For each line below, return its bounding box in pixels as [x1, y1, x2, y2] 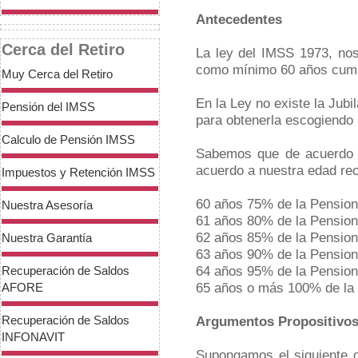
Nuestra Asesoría [2, 198, 93, 212]
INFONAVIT [2, 330, 65, 344]
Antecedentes [196, 11, 282, 27]
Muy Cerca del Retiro [2, 67, 113, 81]
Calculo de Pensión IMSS [2, 133, 135, 146]
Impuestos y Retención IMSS [2, 165, 155, 179]
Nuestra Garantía [2, 231, 92, 245]
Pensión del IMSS [2, 100, 95, 113]
